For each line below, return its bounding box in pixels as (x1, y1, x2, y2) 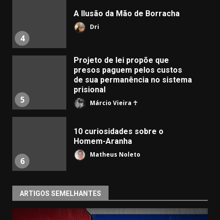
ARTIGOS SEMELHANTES (20, 189, 101, 197)
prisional (74, 84, 106, 94)
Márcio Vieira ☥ (88, 98, 137, 107)
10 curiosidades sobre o (74, 126, 164, 136)
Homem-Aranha (74, 136, 132, 146)
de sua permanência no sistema (74, 75, 192, 84)
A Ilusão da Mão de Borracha (74, 8, 180, 18)
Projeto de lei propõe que (74, 55, 169, 65)
